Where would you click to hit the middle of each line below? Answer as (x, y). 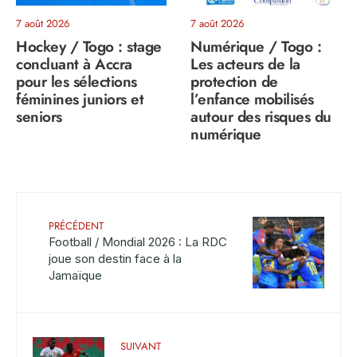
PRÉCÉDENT (76, 226)
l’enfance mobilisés (252, 100)
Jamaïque (75, 275)
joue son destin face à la (115, 258)
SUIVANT (141, 346)
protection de (234, 82)
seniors (39, 117)
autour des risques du (261, 117)
